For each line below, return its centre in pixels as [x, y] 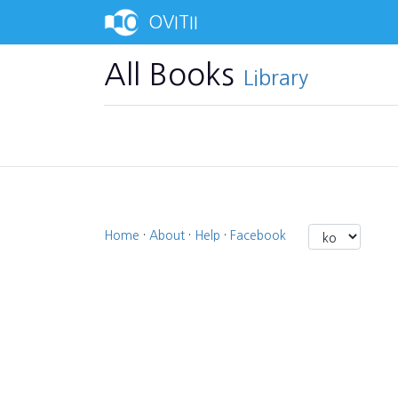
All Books [174, 75]
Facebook [258, 236]
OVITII [173, 22]
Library [276, 77]
